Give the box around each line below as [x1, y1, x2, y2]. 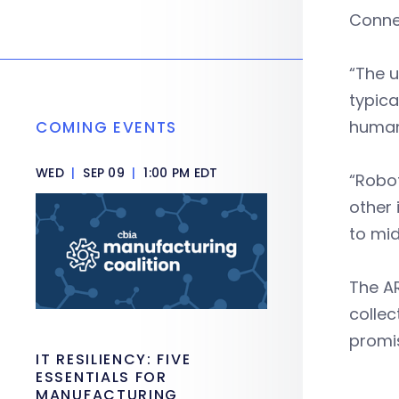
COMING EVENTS [36, 117, 178, 138]
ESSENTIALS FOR [36, 367, 167, 387]
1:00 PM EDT [140, 164, 218, 182]
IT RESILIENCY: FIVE [36, 349, 191, 370]
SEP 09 [78, 164, 129, 182]
